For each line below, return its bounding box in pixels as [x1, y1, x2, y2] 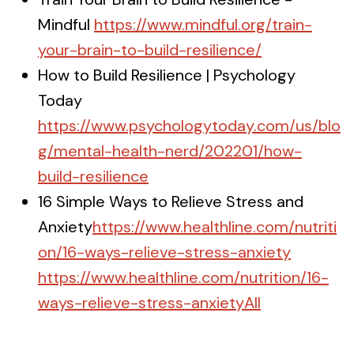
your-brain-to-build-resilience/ [38, 40, 262, 60]
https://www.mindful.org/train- [94, 14, 312, 35]
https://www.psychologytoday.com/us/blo [38, 115, 341, 136]
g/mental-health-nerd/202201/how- [38, 141, 302, 161]
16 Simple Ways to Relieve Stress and [38, 191, 303, 212]
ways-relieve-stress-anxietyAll [38, 292, 261, 313]
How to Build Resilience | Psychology [38, 65, 296, 85]
